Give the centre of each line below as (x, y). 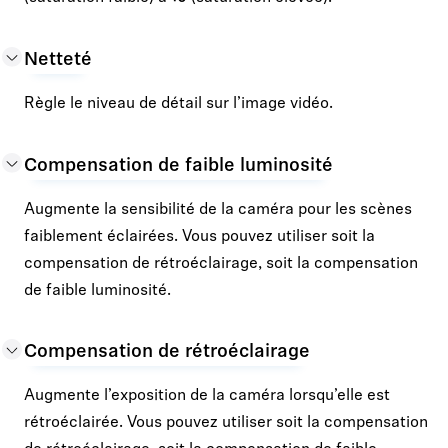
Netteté (58, 60)
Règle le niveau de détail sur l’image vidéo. (178, 104)
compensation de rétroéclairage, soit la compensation (221, 263)
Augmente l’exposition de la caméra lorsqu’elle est (207, 396)
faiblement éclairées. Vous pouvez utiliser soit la (199, 236)
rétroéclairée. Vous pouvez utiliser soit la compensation (226, 423)
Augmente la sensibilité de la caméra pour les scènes (218, 209)
